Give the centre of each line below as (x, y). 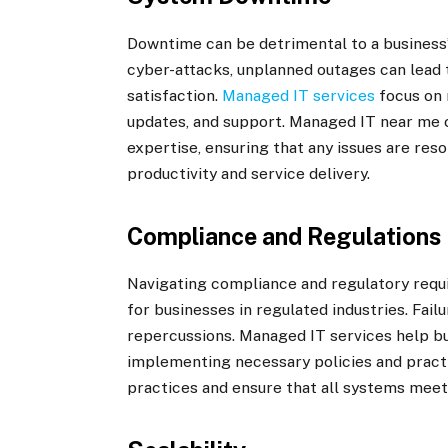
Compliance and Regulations (284, 236)
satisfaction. (175, 95)
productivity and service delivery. (249, 173)
